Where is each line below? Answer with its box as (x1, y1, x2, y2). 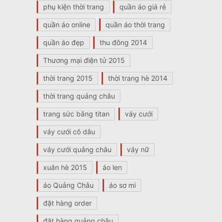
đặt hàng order (43, 198, 92, 207)
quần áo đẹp (43, 38, 84, 47)
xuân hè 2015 (43, 163, 87, 171)
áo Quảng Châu (43, 180, 94, 189)
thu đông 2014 (99, 38, 147, 47)
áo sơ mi (109, 180, 136, 189)
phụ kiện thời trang (43, 2, 104, 11)
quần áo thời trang (105, 20, 165, 29)
